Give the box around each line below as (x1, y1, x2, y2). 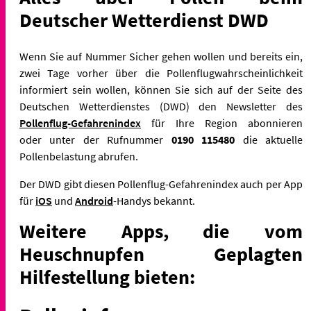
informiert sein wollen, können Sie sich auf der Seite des (19, 82, 303, 96)
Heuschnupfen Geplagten (19, 241, 303, 267)
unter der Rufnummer (49, 132, 171, 146)
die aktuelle (235, 132, 303, 146)
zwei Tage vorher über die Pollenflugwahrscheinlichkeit (19, 65, 303, 80)
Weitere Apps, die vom (19, 218, 303, 244)
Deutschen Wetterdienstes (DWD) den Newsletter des (19, 99, 303, 113)
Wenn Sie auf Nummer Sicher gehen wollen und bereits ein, (19, 49, 303, 63)
